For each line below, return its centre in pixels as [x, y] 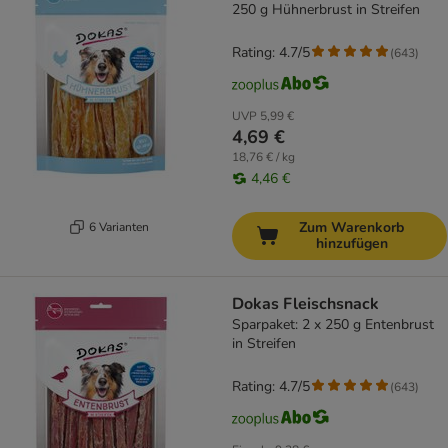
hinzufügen [351, 244]
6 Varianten [118, 226]
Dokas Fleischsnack [305, 304]
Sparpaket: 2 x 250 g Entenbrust [333, 325]
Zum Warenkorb [351, 228]
